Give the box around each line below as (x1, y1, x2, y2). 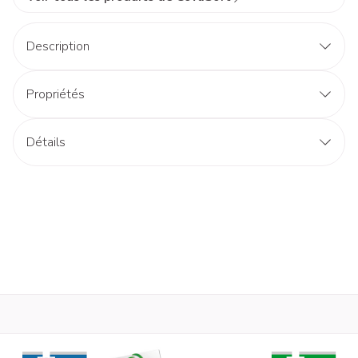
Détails (26, 133, 66, 151)
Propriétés (26, 86, 85, 103)
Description (26, 38, 89, 55)
